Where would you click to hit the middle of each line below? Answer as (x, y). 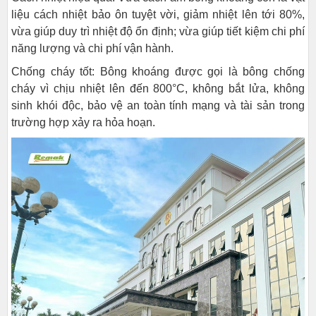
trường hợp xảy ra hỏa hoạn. (83, 122)
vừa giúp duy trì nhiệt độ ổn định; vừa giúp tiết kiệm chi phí (158, 31)
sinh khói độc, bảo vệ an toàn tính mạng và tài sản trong (158, 105)
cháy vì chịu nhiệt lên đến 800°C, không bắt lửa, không (158, 89)
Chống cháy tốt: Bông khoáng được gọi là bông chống (158, 72)
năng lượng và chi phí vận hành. (92, 48)
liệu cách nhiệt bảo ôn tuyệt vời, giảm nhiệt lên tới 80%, (158, 14)
